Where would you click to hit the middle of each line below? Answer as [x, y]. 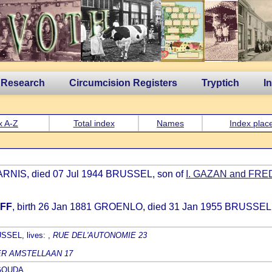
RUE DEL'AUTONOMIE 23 [100, 235]
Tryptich [220, 83]
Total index [94, 123]
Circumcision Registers [123, 83]
